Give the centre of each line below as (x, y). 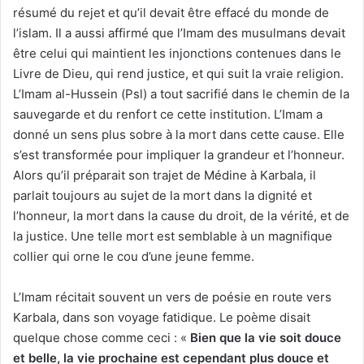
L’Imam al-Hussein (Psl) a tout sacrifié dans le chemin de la (181, 94)
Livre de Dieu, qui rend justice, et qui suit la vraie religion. (178, 74)
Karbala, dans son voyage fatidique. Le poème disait (162, 318)
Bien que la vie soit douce (266, 338)
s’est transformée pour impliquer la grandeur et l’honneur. (179, 155)
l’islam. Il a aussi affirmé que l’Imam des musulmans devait (179, 33)
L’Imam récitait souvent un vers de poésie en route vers (172, 297)
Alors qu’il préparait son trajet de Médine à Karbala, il (165, 175)
